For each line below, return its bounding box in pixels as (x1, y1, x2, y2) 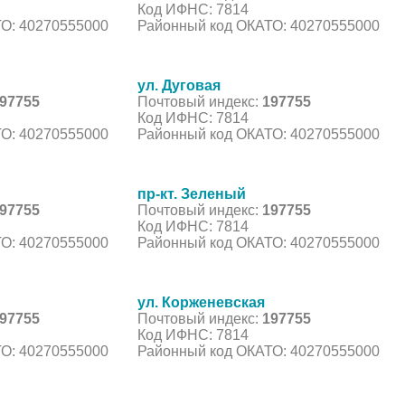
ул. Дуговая (137, 77, 221, 93)
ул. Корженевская (137, 294, 265, 310)
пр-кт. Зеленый (137, 185, 246, 202)
